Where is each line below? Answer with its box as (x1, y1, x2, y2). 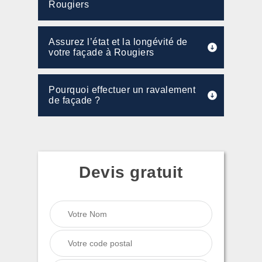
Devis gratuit (79, 163, 183, 181)
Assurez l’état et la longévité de (49, 37, 188, 47)
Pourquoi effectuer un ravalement (49, 85, 195, 95)
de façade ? (49, 95, 101, 105)
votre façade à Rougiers (49, 47, 154, 57)
